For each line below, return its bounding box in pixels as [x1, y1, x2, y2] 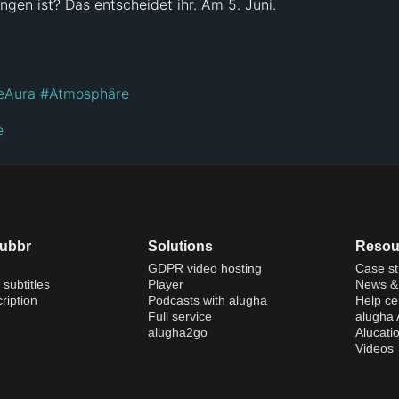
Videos [354, 340, 394, 355]
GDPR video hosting [147, 260, 262, 275]
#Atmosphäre [40, 84, 129, 102]
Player [147, 276, 183, 291]
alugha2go [147, 324, 208, 339]
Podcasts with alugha [147, 292, 267, 307]
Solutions [147, 238, 213, 254]
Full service [147, 308, 212, 323]
